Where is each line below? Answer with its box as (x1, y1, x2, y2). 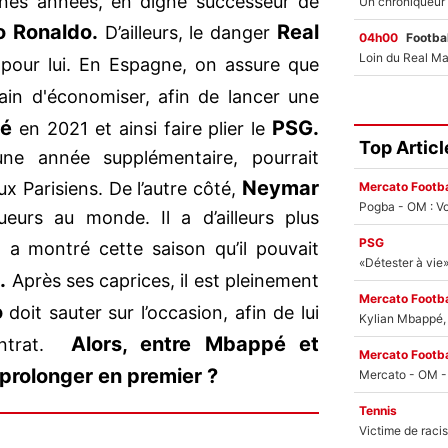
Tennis (359, 403, 397, 418)
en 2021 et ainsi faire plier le (12, 118, 273, 140)
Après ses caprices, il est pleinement (6, 270, 320, 292)
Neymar (242, 176, 319, 201)
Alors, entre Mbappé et (70, 332, 320, 357)
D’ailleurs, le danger (97, 22, 278, 44)
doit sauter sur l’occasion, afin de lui (2, 302, 320, 324)
